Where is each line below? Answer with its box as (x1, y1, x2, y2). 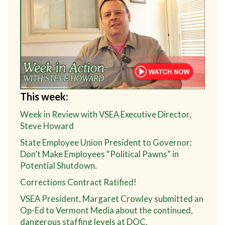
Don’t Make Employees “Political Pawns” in (20, 148, 179, 159)
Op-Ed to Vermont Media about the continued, (20, 204, 193, 215)
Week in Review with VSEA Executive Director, (20, 108, 191, 120)
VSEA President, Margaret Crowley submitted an (20, 193, 203, 204)
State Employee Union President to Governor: (20, 137, 192, 148)
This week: (20, 90, 68, 102)
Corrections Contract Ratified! (20, 176, 137, 187)
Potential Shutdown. (20, 160, 97, 171)
